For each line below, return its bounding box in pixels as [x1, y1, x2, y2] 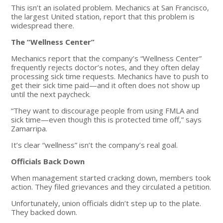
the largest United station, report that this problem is [11, 11, 195, 21]
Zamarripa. [11, 123, 48, 133]
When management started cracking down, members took [11, 172, 211, 183]
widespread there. [11, 20, 75, 30]
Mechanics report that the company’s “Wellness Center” [11, 53, 202, 63]
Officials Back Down [11, 156, 85, 166]
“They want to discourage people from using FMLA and [11, 105, 199, 115]
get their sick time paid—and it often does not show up [11, 80, 201, 90]
